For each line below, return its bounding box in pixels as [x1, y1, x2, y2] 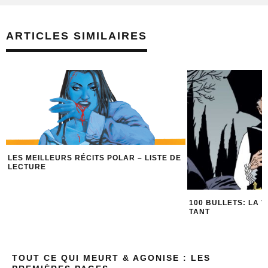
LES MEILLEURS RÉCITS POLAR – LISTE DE [8, 153, 181, 162]
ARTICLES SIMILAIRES [6, 29, 147, 42]
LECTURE [8, 162, 46, 171]
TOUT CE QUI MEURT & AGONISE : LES [12, 252, 211, 263]
